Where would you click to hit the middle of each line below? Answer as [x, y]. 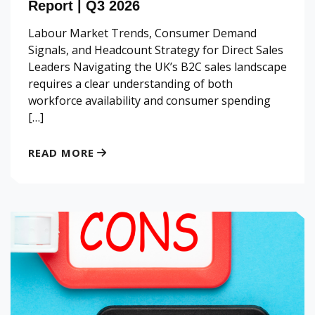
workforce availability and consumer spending [149, 101]
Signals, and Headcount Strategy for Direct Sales [156, 50]
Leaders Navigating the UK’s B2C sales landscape [157, 67]
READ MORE [61, 153]
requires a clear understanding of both [130, 84]
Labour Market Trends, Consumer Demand [142, 33]
